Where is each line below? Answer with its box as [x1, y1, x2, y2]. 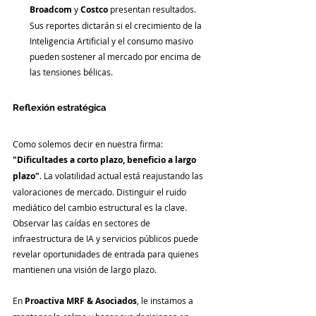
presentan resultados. [108, 3, 198, 15]
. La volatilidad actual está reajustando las [39, 169, 205, 181]
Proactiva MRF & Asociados [25, 294, 137, 307]
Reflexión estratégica [13, 102, 106, 113]
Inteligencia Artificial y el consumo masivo [30, 35, 195, 47]
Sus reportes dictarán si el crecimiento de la [30, 19, 204, 31]
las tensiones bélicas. [30, 66, 113, 78]
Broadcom [30, 3, 72, 16]
